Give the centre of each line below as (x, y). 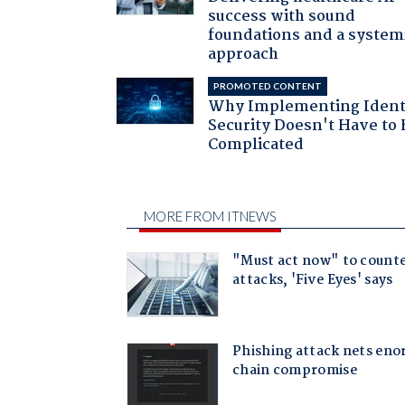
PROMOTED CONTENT (268, 85)
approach (244, 54)
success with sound (282, 16)
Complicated (256, 145)
